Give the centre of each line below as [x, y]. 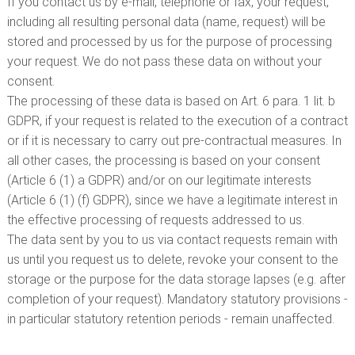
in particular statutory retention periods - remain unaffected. [170, 319]
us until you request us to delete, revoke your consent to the [172, 260]
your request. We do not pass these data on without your [164, 61]
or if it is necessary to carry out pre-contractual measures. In [174, 141]
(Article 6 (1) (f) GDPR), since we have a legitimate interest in [172, 200]
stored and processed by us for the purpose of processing [169, 42]
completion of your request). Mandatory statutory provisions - [177, 299]
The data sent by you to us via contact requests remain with [172, 240]
